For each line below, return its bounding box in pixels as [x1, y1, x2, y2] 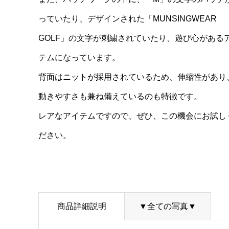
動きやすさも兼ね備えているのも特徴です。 [38, 92, 202, 101]
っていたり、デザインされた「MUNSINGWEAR [38, 14, 217, 24]
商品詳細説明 [57, 201, 106, 211]
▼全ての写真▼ [139, 201, 197, 211]
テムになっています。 [38, 53, 120, 62]
